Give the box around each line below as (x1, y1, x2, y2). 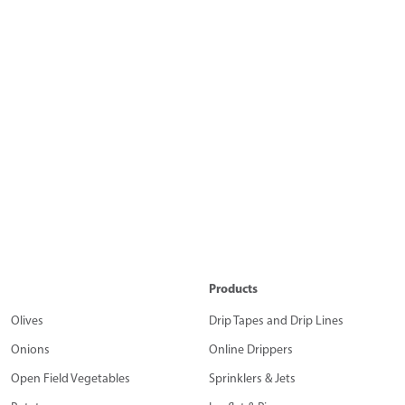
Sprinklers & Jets (208, 371, 296, 387)
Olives (10, 313, 43, 329)
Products (208, 280, 258, 297)
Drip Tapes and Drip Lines (208, 313, 344, 329)
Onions (10, 342, 50, 358)
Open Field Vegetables (10, 371, 130, 387)
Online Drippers (208, 342, 293, 358)
